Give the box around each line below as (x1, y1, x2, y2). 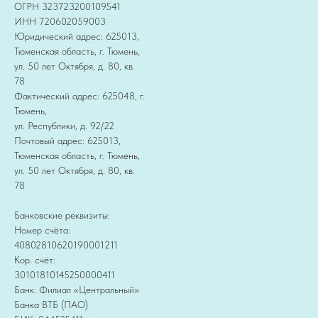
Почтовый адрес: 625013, (14, 135, 121, 147)
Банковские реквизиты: (14, 209, 110, 221)
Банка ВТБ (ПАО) (14, 299, 88, 311)
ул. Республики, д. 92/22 (14, 120, 114, 132)
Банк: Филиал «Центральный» (14, 284, 139, 296)
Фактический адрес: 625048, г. (14, 90, 145, 102)
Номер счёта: (14, 224, 70, 236)
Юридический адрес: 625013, (14, 31, 139, 43)
